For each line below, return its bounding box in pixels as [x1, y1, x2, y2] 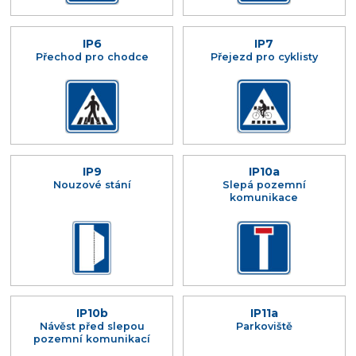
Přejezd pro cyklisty [210, 50, 318, 63]
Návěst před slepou [39, 320, 145, 333]
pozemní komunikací [33, 333, 151, 346]
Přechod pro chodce [35, 50, 149, 63]
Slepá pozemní [222, 179, 306, 192]
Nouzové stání [52, 179, 131, 192]
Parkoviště [235, 320, 292, 333]
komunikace [230, 192, 299, 204]
